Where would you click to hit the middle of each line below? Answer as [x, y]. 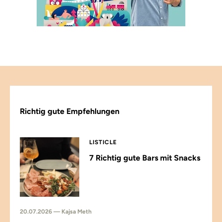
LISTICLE [103, 142]
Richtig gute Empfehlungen [70, 111]
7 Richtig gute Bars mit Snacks [145, 158]
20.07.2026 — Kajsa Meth [56, 212]
